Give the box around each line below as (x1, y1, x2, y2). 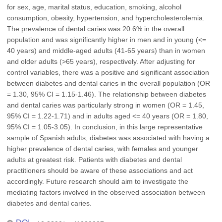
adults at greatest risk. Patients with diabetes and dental (7, 156, 182, 164)
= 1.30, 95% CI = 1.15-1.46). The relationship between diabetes (7, 90, 206, 98)
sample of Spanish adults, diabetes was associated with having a (7, 134, 210, 142)
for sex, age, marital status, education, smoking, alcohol (7, 3, 181, 11)
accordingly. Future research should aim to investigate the (7, 177, 188, 185)
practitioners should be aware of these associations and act (7, 166, 193, 174)
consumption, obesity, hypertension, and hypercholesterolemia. (7, 14, 205, 22)
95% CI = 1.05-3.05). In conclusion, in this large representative (7, 123, 203, 131)
